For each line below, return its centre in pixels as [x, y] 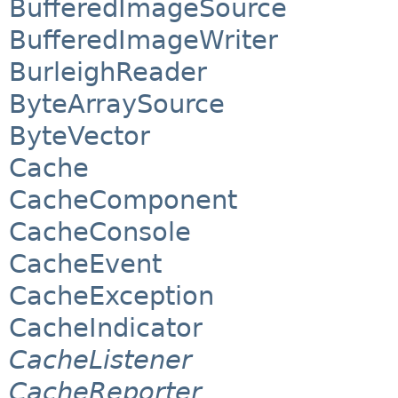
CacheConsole [100, 232]
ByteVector [80, 136]
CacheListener [100, 360]
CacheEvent [85, 264]
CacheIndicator [106, 328]
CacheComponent [123, 200]
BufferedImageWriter [143, 40]
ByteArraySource [117, 104]
